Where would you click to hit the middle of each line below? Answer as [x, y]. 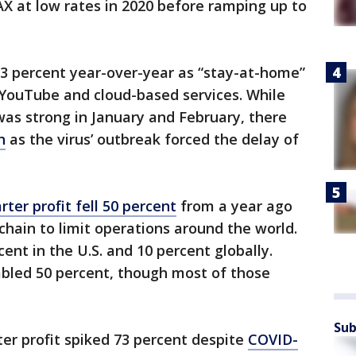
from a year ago [234, 206]
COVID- [273, 340]
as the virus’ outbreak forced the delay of [152, 139]
